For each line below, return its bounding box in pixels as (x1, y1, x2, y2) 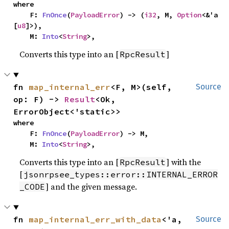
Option (177, 10, 202, 20)
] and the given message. (46, 181, 138, 193)
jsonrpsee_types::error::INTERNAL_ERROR (24, 169, 218, 180)
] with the (167, 156, 201, 168)
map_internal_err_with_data (29, 214, 162, 225)
